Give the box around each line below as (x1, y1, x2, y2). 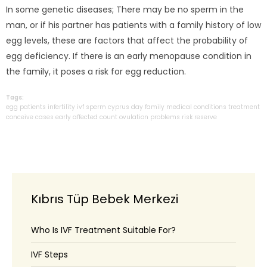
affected (73, 112, 98, 122)
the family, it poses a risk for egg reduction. (6, 65, 186, 77)
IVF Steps (31, 248, 68, 260)
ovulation (119, 112, 148, 122)
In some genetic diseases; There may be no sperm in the (6, 3, 244, 15)
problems (150, 112, 180, 122)
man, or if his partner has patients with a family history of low (6, 18, 261, 31)
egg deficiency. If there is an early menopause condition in (6, 49, 252, 62)
